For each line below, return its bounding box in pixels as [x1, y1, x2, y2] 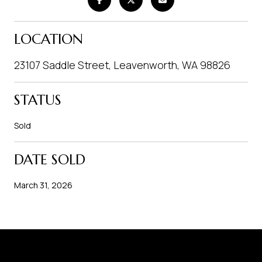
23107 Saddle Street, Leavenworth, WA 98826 [14, 57, 230, 72]
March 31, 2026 [14, 179, 73, 191]
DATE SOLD [14, 150, 85, 168]
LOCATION [14, 30, 83, 48]
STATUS [14, 91, 61, 109]
